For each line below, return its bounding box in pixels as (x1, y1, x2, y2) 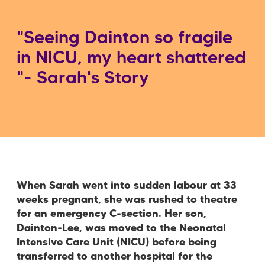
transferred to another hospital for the (17, 251, 212, 261)
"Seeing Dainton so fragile (17, 30, 232, 47)
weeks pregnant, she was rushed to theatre (17, 195, 237, 205)
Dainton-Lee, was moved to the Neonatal (17, 223, 226, 233)
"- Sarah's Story (17, 70, 149, 87)
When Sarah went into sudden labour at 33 (17, 180, 237, 190)
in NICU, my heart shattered (17, 50, 246, 67)
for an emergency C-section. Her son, (17, 209, 206, 219)
